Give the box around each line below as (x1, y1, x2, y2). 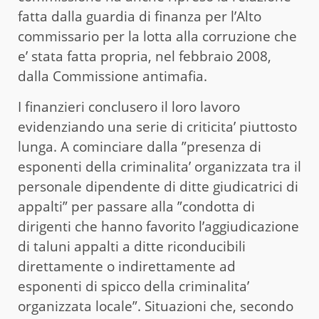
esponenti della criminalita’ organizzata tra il (18, 157, 301, 177)
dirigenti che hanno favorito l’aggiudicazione (18, 217, 299, 236)
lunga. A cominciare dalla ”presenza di (18, 137, 261, 157)
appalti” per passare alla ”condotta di (18, 197, 255, 216)
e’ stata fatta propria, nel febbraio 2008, (18, 47, 271, 66)
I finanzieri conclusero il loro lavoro (18, 98, 240, 117)
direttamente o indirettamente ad (18, 257, 236, 276)
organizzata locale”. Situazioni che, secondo (18, 297, 293, 316)
